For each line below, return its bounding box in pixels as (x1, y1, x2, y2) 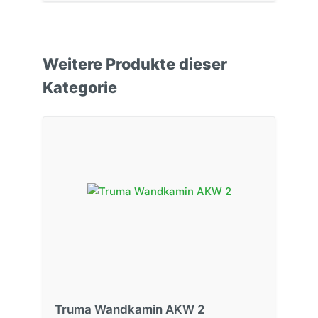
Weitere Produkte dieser (43, 54, 227, 73)
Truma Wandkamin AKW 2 (55, 302, 205, 317)
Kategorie (43, 77, 117, 97)
